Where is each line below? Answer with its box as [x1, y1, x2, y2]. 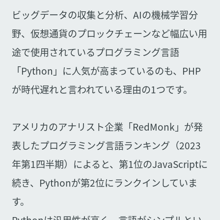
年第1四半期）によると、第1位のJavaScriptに [11, 157, 208, 171]
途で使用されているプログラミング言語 [11, 45, 179, 59]
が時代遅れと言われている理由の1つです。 [11, 82, 192, 97]
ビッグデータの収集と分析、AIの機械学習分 [11, 8, 198, 22]
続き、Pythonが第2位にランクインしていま [11, 176, 197, 190]
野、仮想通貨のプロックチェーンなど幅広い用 [11, 27, 207, 41]
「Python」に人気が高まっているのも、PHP [11, 64, 201, 78]
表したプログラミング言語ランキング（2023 [11, 138, 201, 153]
